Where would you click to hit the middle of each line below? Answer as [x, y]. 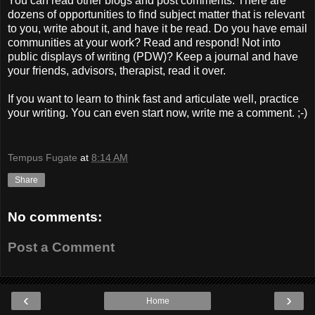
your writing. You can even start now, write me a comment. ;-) [157, 113]
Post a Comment [61, 247]
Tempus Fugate [43, 158]
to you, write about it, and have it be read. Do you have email [157, 29]
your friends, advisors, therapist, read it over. [117, 71]
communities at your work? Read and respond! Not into [144, 43]
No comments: [55, 217]
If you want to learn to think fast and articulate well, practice [153, 99]
